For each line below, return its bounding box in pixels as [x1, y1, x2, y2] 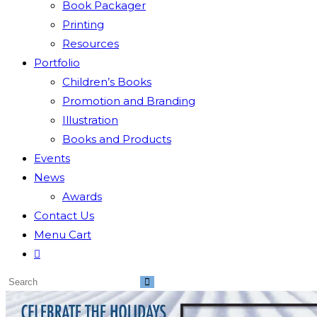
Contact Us [34, 209, 94, 222]
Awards [62, 190, 102, 203]
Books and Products [62, 132, 171, 146]
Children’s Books [62, 75, 151, 88]
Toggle [33, 246, 70, 260]
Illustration [62, 113, 118, 127]
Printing [62, 18, 104, 31]
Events [34, 151, 70, 165]
